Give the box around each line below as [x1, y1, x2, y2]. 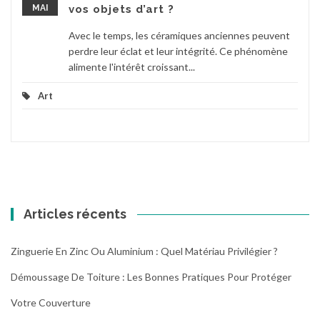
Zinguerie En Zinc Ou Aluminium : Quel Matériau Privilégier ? [11, 244, 278, 257]
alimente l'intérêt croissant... [69, 60, 195, 73]
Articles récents [24, 206, 127, 221]
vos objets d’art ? [69, 2, 174, 16]
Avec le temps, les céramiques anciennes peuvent [69, 29, 290, 41]
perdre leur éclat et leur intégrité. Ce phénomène [69, 44, 288, 57]
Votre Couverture [11, 296, 91, 309]
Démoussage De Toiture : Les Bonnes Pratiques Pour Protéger [11, 270, 291, 283]
